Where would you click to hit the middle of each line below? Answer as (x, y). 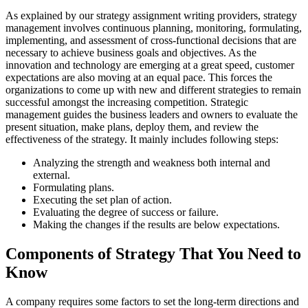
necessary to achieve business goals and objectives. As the (131, 53)
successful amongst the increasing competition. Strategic (127, 102)
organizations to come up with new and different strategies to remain (153, 90)
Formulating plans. (74, 188)
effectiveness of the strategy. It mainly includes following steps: (142, 140)
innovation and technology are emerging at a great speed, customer (150, 65)
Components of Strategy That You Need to (153, 254)
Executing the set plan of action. (102, 200)
